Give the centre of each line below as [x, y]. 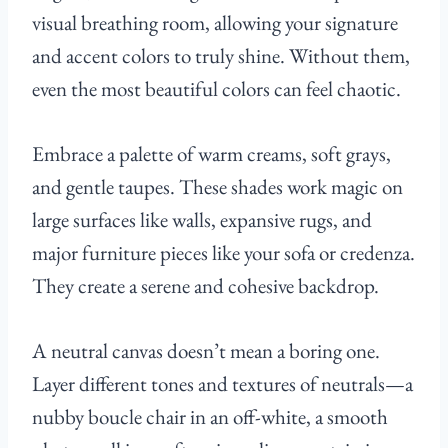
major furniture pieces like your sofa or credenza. [223, 253]
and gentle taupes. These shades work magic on [217, 187]
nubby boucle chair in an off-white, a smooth [210, 417]
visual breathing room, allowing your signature [215, 23]
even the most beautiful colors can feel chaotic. [216, 89]
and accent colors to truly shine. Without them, [221, 56]
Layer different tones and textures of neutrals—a [222, 384]
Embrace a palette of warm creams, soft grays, [211, 154]
